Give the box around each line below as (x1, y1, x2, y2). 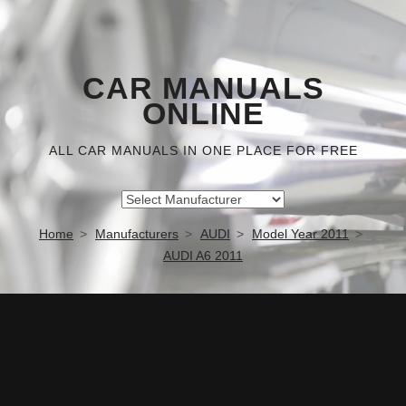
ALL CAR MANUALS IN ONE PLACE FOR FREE (48, 143, 358, 158)
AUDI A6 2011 (163, 248, 243, 263)
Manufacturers (95, 227, 179, 241)
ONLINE (141, 97, 265, 130)
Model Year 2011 (252, 227, 349, 241)
